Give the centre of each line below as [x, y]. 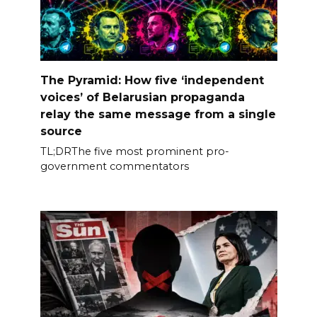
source [61, 131]
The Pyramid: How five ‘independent [152, 80]
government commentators [114, 166]
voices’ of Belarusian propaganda [142, 97]
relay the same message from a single [158, 114]
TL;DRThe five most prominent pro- [134, 151]
